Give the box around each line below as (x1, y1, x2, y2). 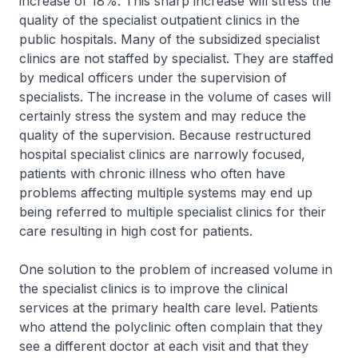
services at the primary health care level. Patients (19, 300, 318, 316)
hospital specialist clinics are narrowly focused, (19, 146, 305, 162)
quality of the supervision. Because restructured (19, 127, 311, 143)
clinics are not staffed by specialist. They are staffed (19, 50, 333, 66)
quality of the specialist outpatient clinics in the (19, 12, 300, 28)
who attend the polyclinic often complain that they (19, 319, 323, 335)
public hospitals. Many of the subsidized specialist (19, 31, 320, 47)
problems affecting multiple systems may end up (19, 185, 312, 201)
